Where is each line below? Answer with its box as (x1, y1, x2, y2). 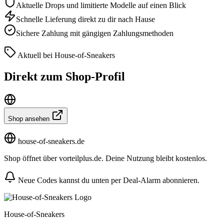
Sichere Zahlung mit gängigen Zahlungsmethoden (16, 28, 173, 37)
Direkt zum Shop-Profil (4, 69, 125, 83)
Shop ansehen (8, 114, 51, 122)
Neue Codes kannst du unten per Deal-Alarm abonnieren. (16, 175, 199, 184)
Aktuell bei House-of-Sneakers (16, 50, 115, 59)
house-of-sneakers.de (16, 136, 84, 145)
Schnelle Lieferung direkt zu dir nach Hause (16, 14, 155, 23)
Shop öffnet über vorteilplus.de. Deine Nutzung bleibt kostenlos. (4, 153, 207, 162)
